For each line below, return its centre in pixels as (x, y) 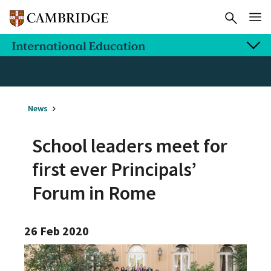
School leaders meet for (130, 145)
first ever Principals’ (114, 169)
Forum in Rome (94, 193)
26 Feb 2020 (57, 231)
